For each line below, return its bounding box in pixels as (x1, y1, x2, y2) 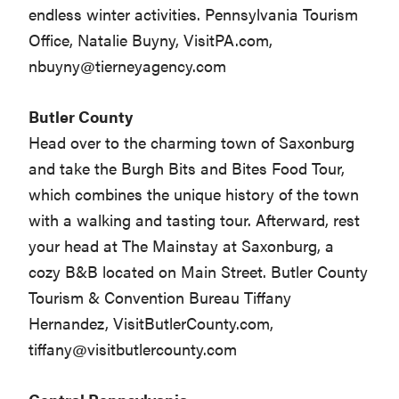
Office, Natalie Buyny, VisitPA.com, (28, 28, 273, 52)
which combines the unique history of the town (28, 183, 360, 206)
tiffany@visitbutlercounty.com (28, 338, 238, 361)
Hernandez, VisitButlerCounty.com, (28, 312, 274, 335)
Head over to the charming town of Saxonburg (28, 131, 355, 154)
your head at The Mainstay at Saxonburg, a (28, 234, 335, 257)
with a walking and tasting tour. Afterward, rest (28, 208, 361, 232)
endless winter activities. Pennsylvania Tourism (28, 3, 359, 26)
